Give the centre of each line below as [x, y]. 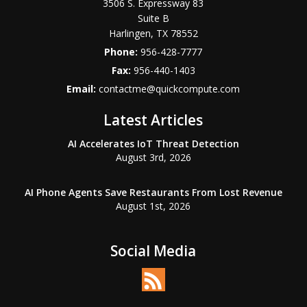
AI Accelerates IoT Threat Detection [153, 144]
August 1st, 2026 [153, 206]
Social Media [153, 251]
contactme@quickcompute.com [170, 89]
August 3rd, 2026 [153, 157]
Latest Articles [153, 120]
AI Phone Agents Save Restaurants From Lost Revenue [153, 192]
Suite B [153, 18]
